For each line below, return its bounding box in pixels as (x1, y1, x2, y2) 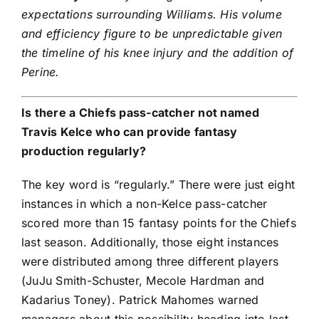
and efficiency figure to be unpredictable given (21, 26, 283, 41)
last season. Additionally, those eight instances (21, 235, 279, 250)
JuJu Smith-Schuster (26, 273, 139, 288)
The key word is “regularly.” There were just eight (21, 177, 295, 192)
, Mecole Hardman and (138, 273, 265, 288)
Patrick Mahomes (119, 293, 214, 308)
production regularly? (21, 144, 147, 159)
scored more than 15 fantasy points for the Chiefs (21, 216, 296, 231)
